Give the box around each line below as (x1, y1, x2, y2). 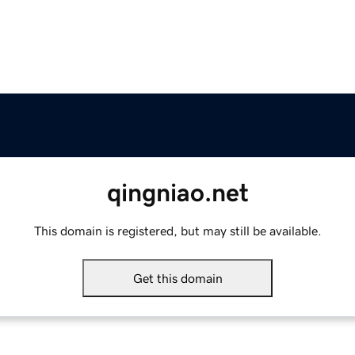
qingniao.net (106, 180, 249, 206)
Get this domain (132, 272, 223, 285)
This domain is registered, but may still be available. (33, 224, 322, 238)
